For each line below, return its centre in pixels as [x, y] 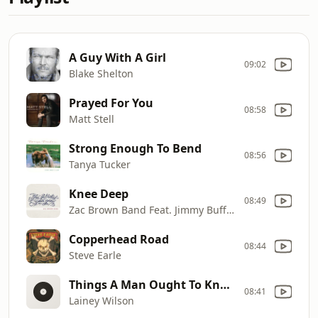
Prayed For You [111, 103]
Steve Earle [95, 255]
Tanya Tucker [100, 164]
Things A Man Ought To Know [225, 284]
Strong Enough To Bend [135, 148]
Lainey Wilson [102, 300]
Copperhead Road [119, 239]
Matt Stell [92, 119]
